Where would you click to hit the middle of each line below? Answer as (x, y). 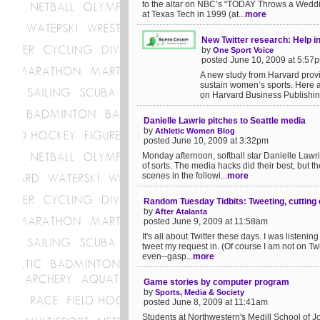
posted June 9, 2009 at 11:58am (206, 221)
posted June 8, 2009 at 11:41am (206, 302)
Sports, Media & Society (200, 292)
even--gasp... (167, 256)
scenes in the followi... (185, 176)
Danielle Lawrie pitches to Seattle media (225, 121)
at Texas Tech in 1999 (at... (194, 14)
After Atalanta (181, 211)
